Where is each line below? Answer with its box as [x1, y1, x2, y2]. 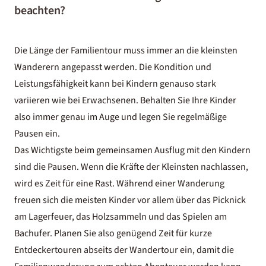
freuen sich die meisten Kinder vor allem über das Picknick [14, 194, 246, 207]
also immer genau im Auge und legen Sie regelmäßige [14, 110, 227, 123]
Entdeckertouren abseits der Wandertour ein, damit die [14, 243, 234, 256]
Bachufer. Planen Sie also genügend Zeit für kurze [14, 227, 212, 240]
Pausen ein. [14, 127, 60, 140]
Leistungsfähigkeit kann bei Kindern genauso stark [14, 77, 216, 90]
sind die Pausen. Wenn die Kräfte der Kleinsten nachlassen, [14, 160, 248, 173]
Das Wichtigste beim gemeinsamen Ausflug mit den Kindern [14, 144, 251, 157]
